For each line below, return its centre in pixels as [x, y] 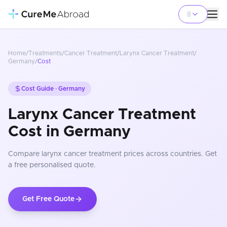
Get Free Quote [48, 199]
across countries [173, 154]
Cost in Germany [69, 132]
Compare [25, 154]
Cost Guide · [40, 89]
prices [133, 154]
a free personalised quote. [52, 165]
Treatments [45, 53]
